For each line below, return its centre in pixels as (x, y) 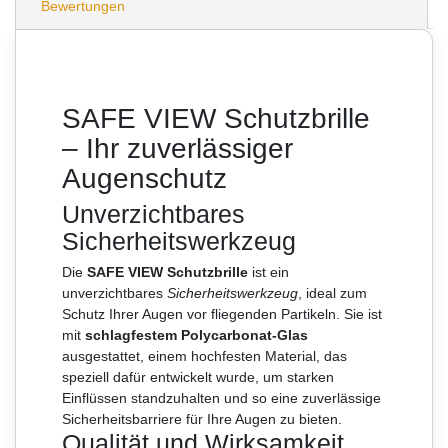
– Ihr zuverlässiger (177, 148)
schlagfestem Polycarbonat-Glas (196, 334)
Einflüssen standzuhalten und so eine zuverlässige (221, 397)
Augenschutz (144, 178)
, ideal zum (332, 292)
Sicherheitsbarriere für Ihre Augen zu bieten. (202, 418)
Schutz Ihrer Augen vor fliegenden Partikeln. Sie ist (222, 313)
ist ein (268, 271)
